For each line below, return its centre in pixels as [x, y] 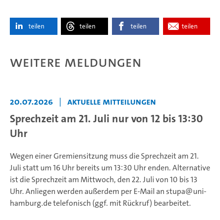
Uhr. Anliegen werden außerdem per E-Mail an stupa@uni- [108, 192]
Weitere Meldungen [76, 62]
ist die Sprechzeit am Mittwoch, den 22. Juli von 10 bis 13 [104, 180]
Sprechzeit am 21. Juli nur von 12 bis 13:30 [106, 119]
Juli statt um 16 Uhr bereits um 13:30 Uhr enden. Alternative [110, 168]
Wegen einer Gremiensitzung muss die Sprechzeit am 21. [104, 156]
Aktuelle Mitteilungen [112, 102]
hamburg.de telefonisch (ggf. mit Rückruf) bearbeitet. [100, 203]
